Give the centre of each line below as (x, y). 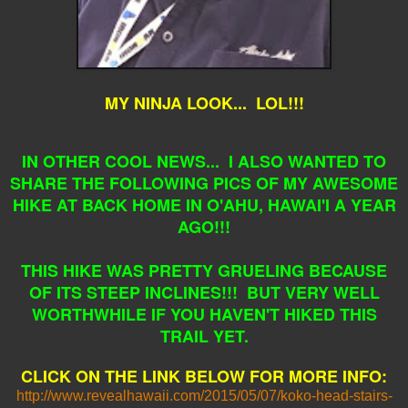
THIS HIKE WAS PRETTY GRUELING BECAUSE (204, 270)
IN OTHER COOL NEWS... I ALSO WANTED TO (204, 161)
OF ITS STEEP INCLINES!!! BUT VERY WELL (204, 292)
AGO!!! (204, 226)
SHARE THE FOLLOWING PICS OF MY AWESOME (204, 183)
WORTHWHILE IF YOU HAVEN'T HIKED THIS (204, 314)
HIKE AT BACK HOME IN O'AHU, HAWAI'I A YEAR (204, 204)
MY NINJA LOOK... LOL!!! (204, 102)
